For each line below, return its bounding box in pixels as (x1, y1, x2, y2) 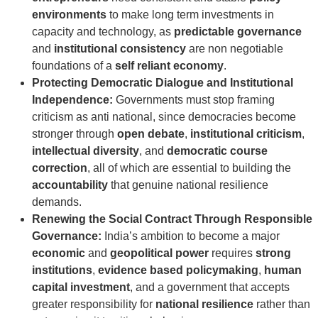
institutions (32, 264, 92, 277)
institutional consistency (54, 43, 186, 55)
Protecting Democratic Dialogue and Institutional (32, 77, 293, 89)
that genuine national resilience (108, 179, 268, 192)
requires (209, 247, 256, 260)
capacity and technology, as (32, 26, 174, 38)
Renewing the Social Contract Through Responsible (32, 213, 312, 226)
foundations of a (32, 60, 115, 72)
